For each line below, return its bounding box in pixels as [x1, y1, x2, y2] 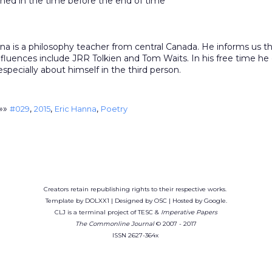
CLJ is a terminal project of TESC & [55, 208, 161, 216]
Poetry [101, 104, 127, 114]
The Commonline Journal [75, 220, 154, 228]
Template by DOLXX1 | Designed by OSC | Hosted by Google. [45, 197, 227, 205]
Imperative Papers [161, 208, 217, 216]
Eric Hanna [55, 104, 97, 114]
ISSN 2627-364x [112, 231, 160, 239]
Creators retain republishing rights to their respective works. [44, 185, 228, 193]
